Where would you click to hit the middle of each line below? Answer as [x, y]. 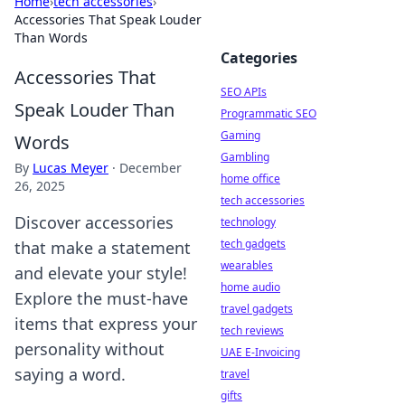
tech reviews [252, 330]
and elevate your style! [101, 273]
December [151, 168]
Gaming [240, 135]
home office [250, 179]
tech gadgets [253, 244]
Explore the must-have [101, 298]
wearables [247, 265]
